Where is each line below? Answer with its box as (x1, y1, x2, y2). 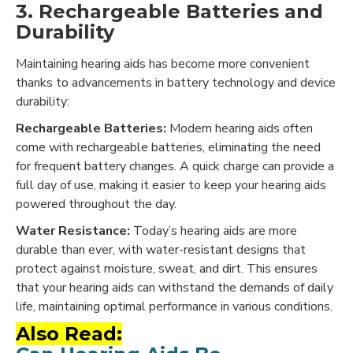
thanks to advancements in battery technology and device (16, 73, 336, 91)
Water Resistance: (16, 221, 130, 240)
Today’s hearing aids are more (130, 221, 297, 240)
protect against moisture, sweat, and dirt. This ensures (16, 259, 318, 277)
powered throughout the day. (16, 195, 176, 213)
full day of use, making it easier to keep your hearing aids (16, 176, 326, 194)
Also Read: (16, 321, 122, 345)
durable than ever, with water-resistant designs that (16, 240, 306, 258)
